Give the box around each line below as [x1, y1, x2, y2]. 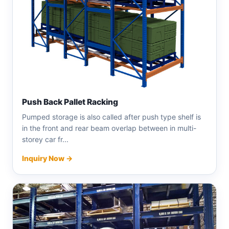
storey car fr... [22, 134, 68, 144]
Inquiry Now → [22, 153, 73, 163]
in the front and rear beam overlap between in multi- [22, 123, 196, 132]
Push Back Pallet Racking [22, 97, 118, 107]
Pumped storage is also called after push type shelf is [22, 112, 201, 121]
